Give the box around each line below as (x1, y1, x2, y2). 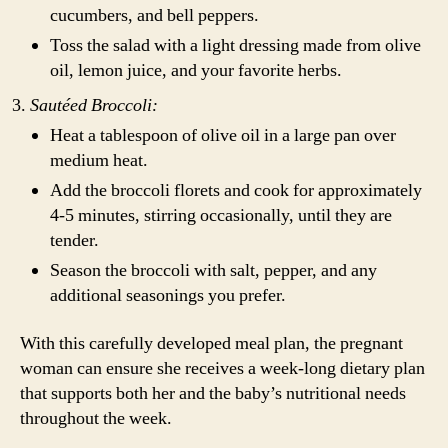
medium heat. (50, 149, 148, 172)
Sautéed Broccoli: (30, 94, 158, 117)
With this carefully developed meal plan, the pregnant (20, 331, 403, 355)
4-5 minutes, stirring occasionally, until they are (50, 204, 392, 227)
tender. (50, 229, 99, 252)
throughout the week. (20, 406, 172, 430)
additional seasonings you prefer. (50, 284, 286, 307)
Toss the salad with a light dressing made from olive (50, 34, 421, 57)
